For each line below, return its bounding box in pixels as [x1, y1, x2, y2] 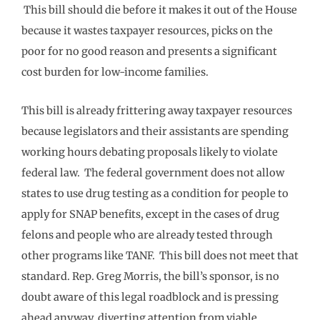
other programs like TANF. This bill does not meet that [21, 249, 299, 263]
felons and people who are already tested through [21, 229, 273, 242]
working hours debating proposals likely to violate [21, 146, 278, 159]
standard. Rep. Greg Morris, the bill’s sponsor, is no [21, 270, 279, 284]
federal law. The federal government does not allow [21, 166, 284, 180]
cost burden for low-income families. [21, 65, 209, 79]
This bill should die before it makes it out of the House [21, 3, 297, 16]
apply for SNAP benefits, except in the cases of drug [21, 208, 279, 221]
